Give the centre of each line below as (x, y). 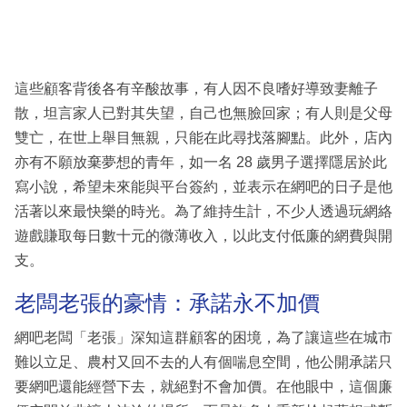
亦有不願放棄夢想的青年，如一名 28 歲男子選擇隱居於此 (201, 163)
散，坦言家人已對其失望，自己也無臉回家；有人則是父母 (203, 114)
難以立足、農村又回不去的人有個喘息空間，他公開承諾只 (203, 362)
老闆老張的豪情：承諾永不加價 (167, 303)
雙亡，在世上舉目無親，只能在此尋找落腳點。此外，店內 (203, 138)
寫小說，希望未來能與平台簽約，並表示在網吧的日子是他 (203, 187)
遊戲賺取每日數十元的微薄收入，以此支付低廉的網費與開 (203, 236)
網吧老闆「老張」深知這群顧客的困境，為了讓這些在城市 (203, 337)
